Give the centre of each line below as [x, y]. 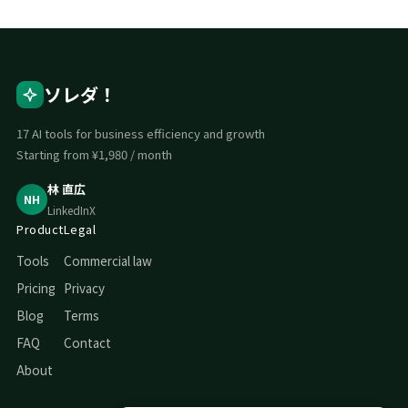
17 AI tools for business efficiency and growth [141, 133]
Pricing [36, 288]
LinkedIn [68, 210]
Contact [87, 342]
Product [40, 229]
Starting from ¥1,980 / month [94, 154]
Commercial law [107, 260]
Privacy [84, 288]
